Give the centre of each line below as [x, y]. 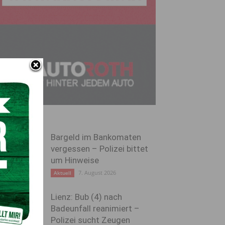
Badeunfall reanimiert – [95, 208]
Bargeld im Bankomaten [96, 137]
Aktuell [63, 173]
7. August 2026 [97, 173]
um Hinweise [75, 160]
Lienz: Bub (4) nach [86, 197]
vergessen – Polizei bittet [99, 149]
